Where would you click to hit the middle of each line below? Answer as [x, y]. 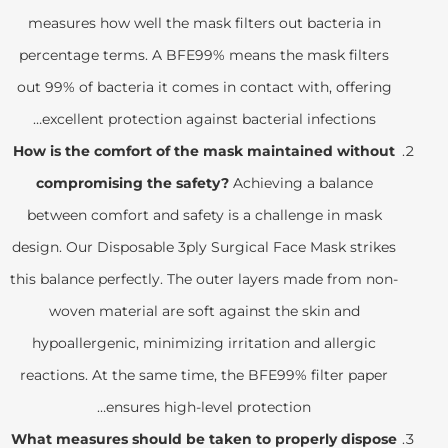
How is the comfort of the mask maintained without [204, 150]
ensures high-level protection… [208, 406]
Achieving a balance [300, 182]
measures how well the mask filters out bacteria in [204, 22]
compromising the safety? [132, 182]
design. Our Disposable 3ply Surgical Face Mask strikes [204, 246]
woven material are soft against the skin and [204, 310]
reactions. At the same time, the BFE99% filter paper [204, 374]
